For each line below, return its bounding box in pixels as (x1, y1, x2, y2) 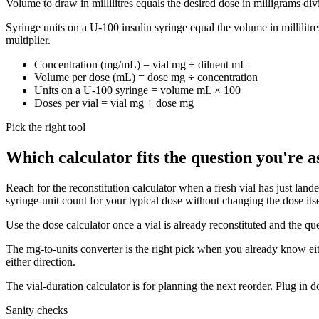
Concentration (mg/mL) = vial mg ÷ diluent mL (34, 58, 247, 71)
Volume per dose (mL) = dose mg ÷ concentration (34, 71, 258, 84)
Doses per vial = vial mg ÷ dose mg (34, 97, 194, 110)
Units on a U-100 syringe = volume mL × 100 (34, 84, 241, 97)
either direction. (6, 256, 75, 268)
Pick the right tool (6, 121, 85, 134)
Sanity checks (6, 304, 68, 317)
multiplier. (6, 34, 51, 47)
